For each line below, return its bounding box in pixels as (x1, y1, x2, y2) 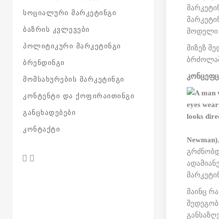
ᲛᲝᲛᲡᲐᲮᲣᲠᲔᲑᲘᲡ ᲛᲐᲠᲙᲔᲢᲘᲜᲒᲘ (23, 76, 125, 83)
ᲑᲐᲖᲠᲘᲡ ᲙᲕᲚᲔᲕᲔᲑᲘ (23, 26, 90, 33)
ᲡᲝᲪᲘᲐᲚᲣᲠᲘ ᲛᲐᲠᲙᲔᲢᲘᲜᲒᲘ (23, 9, 116, 17)
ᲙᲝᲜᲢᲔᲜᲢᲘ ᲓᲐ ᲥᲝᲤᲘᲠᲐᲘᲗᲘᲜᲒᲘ (23, 92, 134, 100)
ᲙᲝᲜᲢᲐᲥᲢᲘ (23, 126, 60, 133)
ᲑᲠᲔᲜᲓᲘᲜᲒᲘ (23, 59, 65, 66)
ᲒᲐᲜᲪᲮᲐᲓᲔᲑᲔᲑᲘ (23, 109, 76, 116)
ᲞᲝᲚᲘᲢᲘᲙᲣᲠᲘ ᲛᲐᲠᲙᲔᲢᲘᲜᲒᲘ (23, 43, 121, 50)
